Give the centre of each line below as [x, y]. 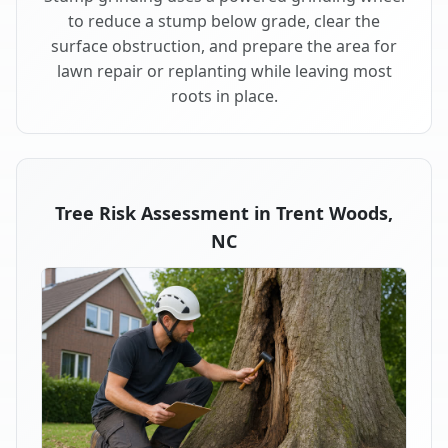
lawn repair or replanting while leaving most [224, 70]
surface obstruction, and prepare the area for [224, 45]
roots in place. [224, 95]
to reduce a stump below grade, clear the [224, 20]
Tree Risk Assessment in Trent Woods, [224, 212]
